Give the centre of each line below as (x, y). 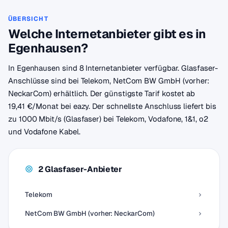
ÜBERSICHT (28, 19)
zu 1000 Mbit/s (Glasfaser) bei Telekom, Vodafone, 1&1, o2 (108, 119)
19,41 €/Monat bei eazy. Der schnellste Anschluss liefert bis (112, 106)
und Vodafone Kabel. (44, 132)
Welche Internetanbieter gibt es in (107, 34)
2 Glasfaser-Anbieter (80, 169)
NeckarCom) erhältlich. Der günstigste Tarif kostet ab (102, 93)
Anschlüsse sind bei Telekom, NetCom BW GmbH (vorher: (109, 81)
